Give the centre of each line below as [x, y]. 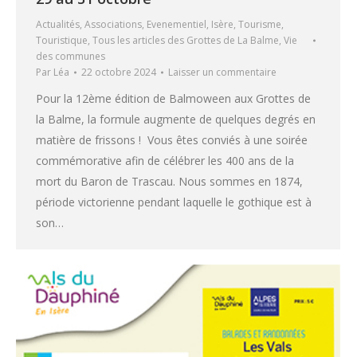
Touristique [62, 40]
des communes [71, 56]
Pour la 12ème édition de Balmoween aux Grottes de [173, 98]
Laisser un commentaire [222, 72]
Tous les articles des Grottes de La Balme [186, 40]
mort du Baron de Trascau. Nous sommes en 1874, [169, 181]
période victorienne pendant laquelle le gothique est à [174, 202]
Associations [113, 24]
